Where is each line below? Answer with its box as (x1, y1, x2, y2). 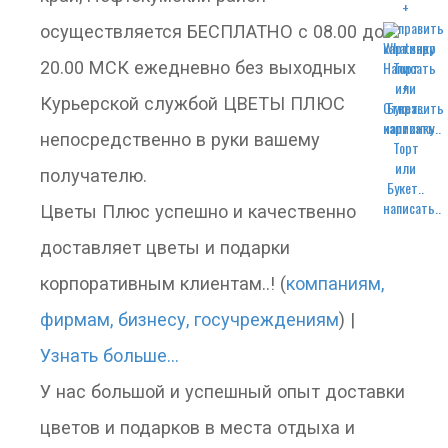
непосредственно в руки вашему (40, 129, 320, 150)
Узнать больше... (40, 345, 179, 366)
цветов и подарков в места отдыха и (40, 417, 355, 438)
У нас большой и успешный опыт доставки (40, 381, 405, 402)
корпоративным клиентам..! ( (40, 273, 286, 294)
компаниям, (286, 273, 384, 294)
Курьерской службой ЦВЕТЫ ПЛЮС (40, 93, 345, 114)
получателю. (40, 165, 147, 186)
